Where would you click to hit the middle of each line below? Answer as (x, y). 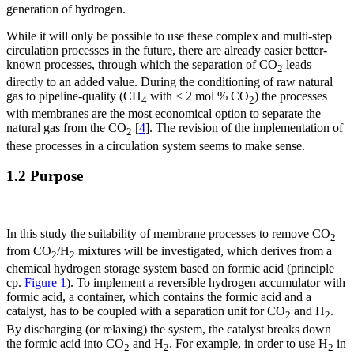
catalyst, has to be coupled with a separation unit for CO (146, 311)
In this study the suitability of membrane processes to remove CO (168, 234)
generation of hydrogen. (66, 9)
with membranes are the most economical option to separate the (164, 114)
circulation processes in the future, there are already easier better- (167, 51)
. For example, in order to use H (249, 343)
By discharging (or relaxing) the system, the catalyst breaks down (169, 329)
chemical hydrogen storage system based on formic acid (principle (170, 269)
